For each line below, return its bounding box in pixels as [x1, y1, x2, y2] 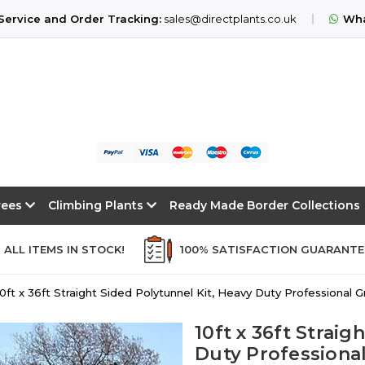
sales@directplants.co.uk [163, 11, 297, 25]
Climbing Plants [48, 197, 147, 213]
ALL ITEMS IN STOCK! [4, 242, 125, 256]
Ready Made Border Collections [169, 197, 360, 213]
